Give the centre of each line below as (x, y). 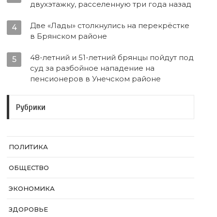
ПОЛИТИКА (29, 147)
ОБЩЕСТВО (29, 168)
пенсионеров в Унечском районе (96, 79)
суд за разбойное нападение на (93, 68)
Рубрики (31, 107)
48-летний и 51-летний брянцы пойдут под (112, 58)
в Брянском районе (69, 36)
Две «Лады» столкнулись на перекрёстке (110, 26)
